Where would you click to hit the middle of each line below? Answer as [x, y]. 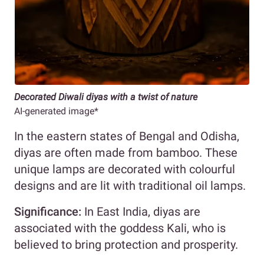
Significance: [48, 211]
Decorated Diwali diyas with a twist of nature [106, 97]
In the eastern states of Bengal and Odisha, [127, 136]
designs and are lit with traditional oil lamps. [130, 185]
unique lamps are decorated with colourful [125, 169]
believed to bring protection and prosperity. [126, 244]
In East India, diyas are [141, 211]
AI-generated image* [56, 111]
